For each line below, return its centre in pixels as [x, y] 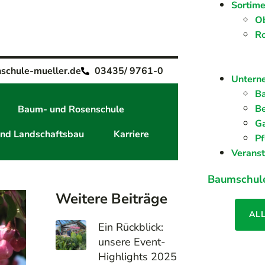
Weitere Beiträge [112, 198]
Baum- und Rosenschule [71, 109]
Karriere [132, 134]
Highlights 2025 [137, 256]
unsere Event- [132, 242]
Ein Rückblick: [130, 227]
